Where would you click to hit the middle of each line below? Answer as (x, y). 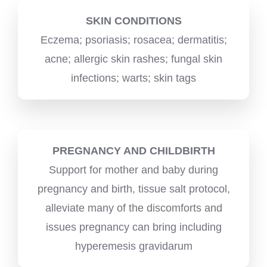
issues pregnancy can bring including (133, 227)
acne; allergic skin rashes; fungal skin (133, 59)
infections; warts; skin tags (133, 78)
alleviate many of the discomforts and (133, 208)
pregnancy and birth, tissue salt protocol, (133, 189)
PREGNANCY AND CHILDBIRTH (133, 150)
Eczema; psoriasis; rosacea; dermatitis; (133, 40)
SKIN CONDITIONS (133, 21)
